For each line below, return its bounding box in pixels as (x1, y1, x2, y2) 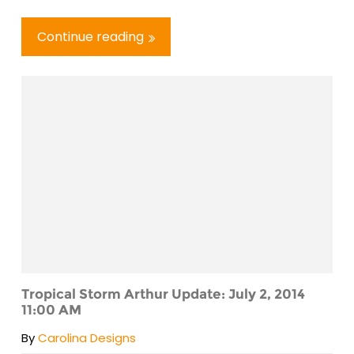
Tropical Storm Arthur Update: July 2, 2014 (21, 286, 305, 303)
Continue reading (37, 27, 144, 46)
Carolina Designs (38, 329, 136, 346)
